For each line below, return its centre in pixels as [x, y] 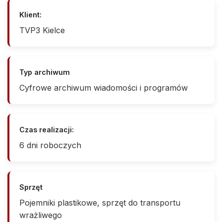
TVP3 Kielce [42, 30]
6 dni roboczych [50, 145]
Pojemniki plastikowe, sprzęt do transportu [100, 202]
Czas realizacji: [47, 129]
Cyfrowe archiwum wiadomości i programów [104, 87]
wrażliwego [41, 215]
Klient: [30, 14]
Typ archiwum [45, 72]
